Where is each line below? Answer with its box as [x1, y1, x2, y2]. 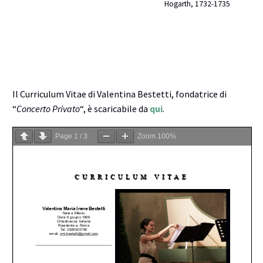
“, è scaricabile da [80, 103, 150, 115]
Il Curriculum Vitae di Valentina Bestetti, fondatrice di [12, 88, 227, 100]
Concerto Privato [16, 103, 80, 115]
